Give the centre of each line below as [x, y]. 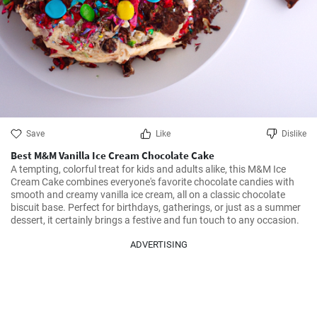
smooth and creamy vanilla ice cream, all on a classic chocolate [148, 195]
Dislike [294, 134]
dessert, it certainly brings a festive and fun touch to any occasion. [155, 220]
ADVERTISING [158, 244]
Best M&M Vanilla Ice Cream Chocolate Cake [113, 155]
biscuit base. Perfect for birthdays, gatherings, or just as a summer [156, 207]
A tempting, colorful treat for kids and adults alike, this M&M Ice [148, 169]
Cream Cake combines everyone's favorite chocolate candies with [152, 182]
